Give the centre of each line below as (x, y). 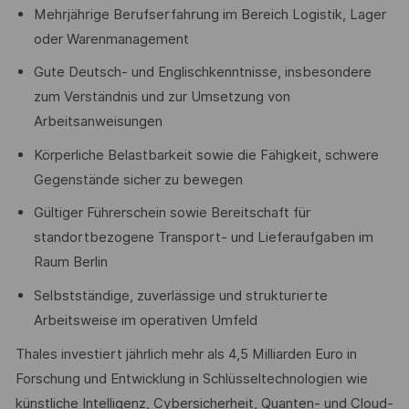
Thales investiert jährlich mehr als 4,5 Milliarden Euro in (186, 354)
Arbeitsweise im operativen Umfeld (145, 320)
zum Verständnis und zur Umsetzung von (162, 97)
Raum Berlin (70, 262)
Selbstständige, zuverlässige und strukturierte (180, 295)
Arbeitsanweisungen (98, 122)
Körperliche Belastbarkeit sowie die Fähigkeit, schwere (206, 155)
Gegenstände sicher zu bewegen (138, 179)
